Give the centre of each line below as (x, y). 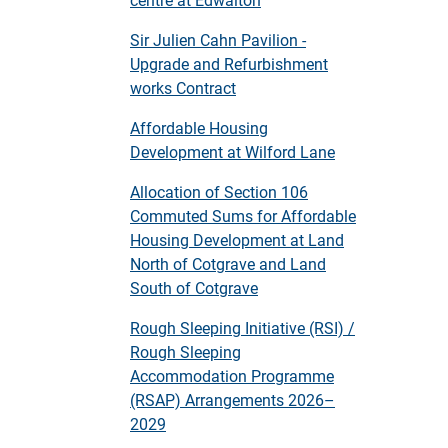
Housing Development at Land (237, 239)
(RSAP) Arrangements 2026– (232, 399)
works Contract (183, 87)
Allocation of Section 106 (219, 191)
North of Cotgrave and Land (228, 263)
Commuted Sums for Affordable (243, 215)
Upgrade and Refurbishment (229, 63)
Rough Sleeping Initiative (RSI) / (242, 327)
